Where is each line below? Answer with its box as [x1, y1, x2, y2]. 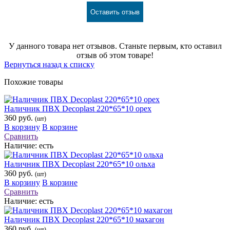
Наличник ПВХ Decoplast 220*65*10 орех [4, 104, 151, 113]
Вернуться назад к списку [4, 60, 94, 69]
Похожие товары [4, 78, 63, 87]
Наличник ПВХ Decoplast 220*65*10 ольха [4, 160, 155, 169]
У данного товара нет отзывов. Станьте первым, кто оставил [8, 42, 222, 51]
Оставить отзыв [90, 8, 140, 16]
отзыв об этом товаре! [76, 51, 154, 60]
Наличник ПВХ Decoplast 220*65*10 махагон [4, 215, 164, 224]
